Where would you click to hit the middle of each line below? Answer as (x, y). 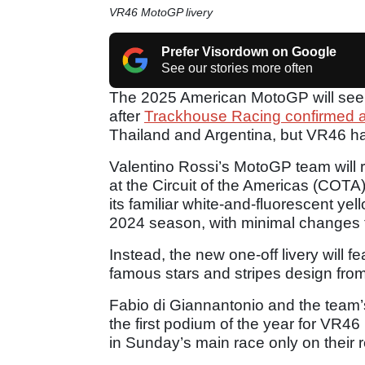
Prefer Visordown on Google (249, 51)
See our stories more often (237, 68)
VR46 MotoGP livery (161, 12)
